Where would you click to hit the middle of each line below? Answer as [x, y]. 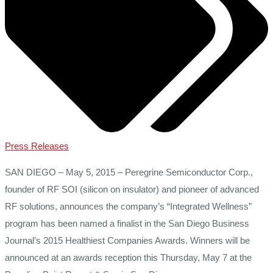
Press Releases [37, 146]
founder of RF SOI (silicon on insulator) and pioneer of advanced [132, 190]
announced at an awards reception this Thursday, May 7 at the [128, 258]
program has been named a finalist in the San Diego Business [127, 224]
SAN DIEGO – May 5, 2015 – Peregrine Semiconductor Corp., [129, 172]
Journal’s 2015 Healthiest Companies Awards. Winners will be [127, 241]
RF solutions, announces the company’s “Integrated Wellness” [128, 207]
